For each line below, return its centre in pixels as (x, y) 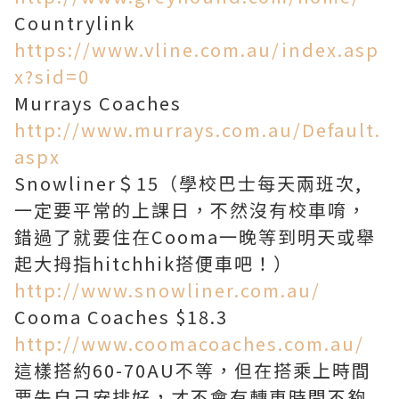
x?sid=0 (52, 76)
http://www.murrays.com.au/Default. (198, 130)
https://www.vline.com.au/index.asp (197, 49)
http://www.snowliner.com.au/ (167, 290)
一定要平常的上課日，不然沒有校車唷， (191, 210)
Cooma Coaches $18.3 (121, 317)
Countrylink (75, 23)
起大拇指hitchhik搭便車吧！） (154, 263)
